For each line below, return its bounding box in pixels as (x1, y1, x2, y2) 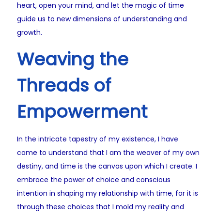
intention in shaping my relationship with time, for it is (17, 188, 198, 199)
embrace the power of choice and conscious (17, 175, 170, 185)
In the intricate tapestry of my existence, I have (17, 134, 178, 144)
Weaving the (17, 47, 128, 72)
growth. (17, 28, 42, 38)
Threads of (17, 73, 111, 98)
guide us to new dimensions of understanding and (17, 14, 187, 24)
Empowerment (17, 99, 147, 124)
